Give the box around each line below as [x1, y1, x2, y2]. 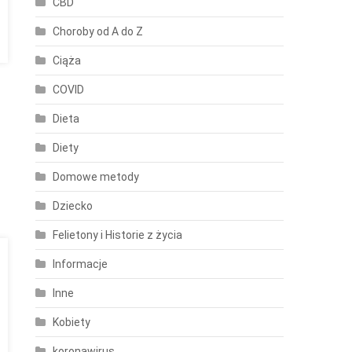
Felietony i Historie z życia [53, 229, 183, 241]
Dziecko [53, 200, 93, 212]
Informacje [53, 258, 108, 270]
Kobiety [53, 316, 91, 328]
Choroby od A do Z [53, 25, 144, 38]
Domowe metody [53, 170, 140, 183]
